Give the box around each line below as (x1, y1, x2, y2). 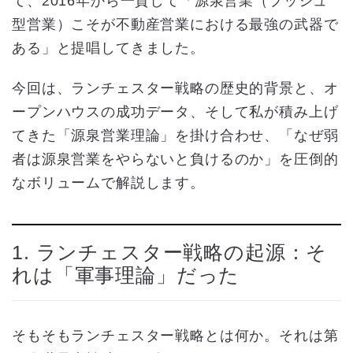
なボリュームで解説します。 (12, 175, 205, 191)
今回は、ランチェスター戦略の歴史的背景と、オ (12, 80, 339, 97)
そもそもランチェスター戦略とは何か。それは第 (12, 328, 339, 344)
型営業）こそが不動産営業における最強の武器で (12, 16, 339, 32)
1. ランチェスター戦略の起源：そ (12, 241, 328, 263)
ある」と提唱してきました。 (12, 39, 205, 56)
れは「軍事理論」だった (12, 264, 240, 286)
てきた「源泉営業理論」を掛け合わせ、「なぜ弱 (12, 128, 339, 144)
